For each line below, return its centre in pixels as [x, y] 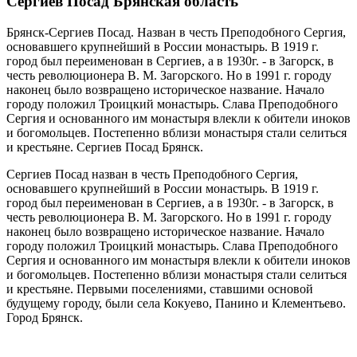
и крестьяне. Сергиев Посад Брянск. [105, 147]
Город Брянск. [45, 318]
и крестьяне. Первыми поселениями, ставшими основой [160, 289]
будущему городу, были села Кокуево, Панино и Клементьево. [176, 303]
